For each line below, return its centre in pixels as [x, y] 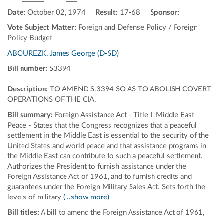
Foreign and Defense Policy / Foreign [137, 28]
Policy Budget [30, 38]
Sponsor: [165, 12]
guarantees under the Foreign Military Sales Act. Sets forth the [106, 187]
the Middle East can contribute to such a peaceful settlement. [105, 156]
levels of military [35, 197]
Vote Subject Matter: [42, 28]
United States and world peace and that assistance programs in [107, 146]
